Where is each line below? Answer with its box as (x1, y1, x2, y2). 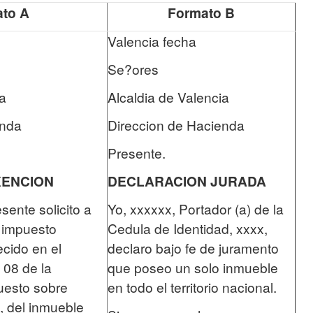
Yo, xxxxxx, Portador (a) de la (108, 199, 284, 218)
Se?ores (108, 59, 159, 78)
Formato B (168, 3, 235, 22)
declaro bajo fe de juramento (108, 238, 279, 257)
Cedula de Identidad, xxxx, (108, 219, 268, 238)
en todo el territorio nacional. (108, 277, 277, 296)
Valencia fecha (108, 31, 196, 50)
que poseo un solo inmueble (108, 258, 278, 277)
